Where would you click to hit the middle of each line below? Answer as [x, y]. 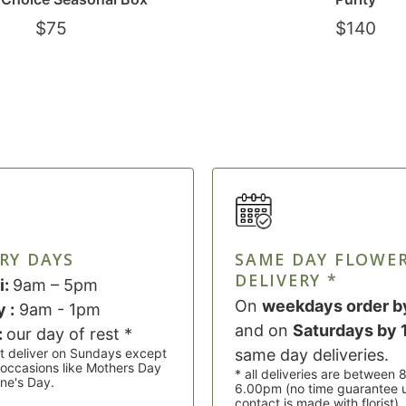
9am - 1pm [58, 309]
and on [264, 330]
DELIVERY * [286, 280]
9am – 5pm [55, 285]
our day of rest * [69, 333]
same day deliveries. [312, 354]
